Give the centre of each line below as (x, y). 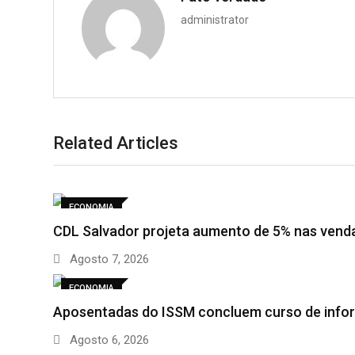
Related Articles (116, 143)
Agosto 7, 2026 (108, 260)
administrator (215, 20)
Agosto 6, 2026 (108, 340)
